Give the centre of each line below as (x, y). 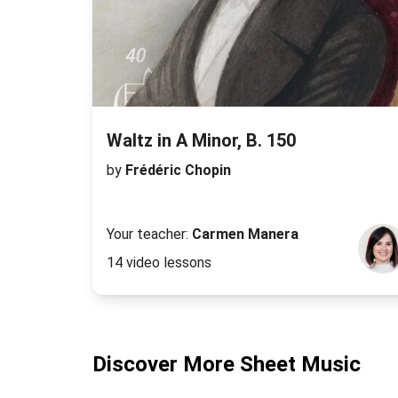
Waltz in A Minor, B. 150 (201, 141)
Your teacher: (149, 235)
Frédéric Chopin (178, 171)
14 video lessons (159, 263)
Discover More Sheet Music (227, 365)
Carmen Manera (245, 235)
